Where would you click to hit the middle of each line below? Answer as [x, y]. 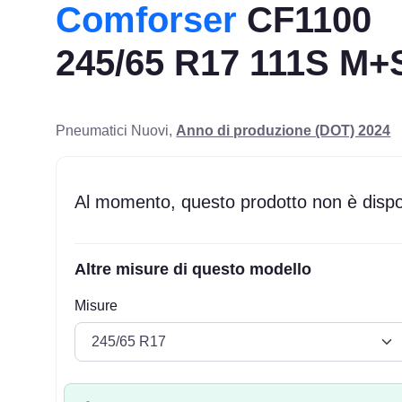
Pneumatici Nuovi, [116, 130]
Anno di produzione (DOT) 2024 [284, 130]
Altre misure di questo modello [193, 269]
